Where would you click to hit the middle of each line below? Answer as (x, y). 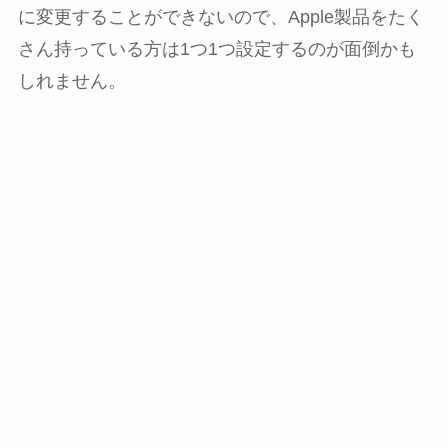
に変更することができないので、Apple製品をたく (220, 16)
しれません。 (71, 80)
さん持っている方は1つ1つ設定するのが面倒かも (216, 48)
